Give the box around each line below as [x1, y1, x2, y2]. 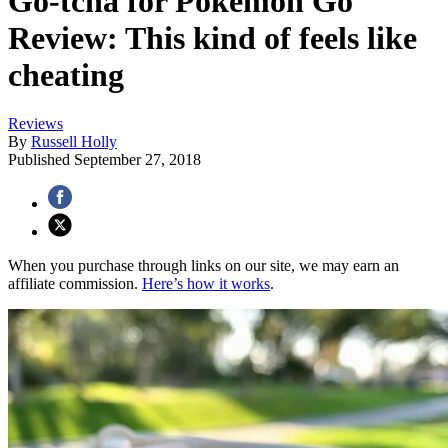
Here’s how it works [142, 275, 270, 293]
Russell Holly [31, 133, 117, 151]
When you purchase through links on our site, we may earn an [8, 257, 399, 275]
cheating [8, 56, 124, 93]
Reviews [8, 115, 63, 133]
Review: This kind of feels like [8, 19, 417, 56]
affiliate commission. [8, 275, 142, 293]
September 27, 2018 [74, 151, 201, 169]
